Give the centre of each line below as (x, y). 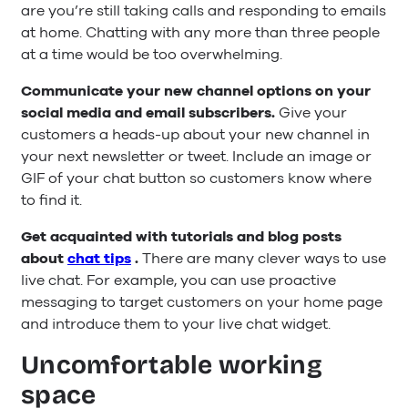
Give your (313, 113)
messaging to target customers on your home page (202, 303)
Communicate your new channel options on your (196, 92)
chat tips (99, 259)
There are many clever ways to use (264, 259)
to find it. (51, 201)
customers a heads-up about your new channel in (195, 135)
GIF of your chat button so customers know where (196, 179)
